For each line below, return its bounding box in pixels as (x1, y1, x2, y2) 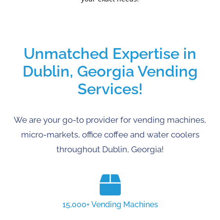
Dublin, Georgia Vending (22, 62, 198, 80)
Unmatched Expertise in (24, 45, 196, 62)
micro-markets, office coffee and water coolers (21, 130, 199, 139)
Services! (77, 80, 143, 98)
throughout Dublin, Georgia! (56, 144, 164, 154)
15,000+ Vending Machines (62, 200, 158, 209)
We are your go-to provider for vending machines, (14, 115, 206, 125)
